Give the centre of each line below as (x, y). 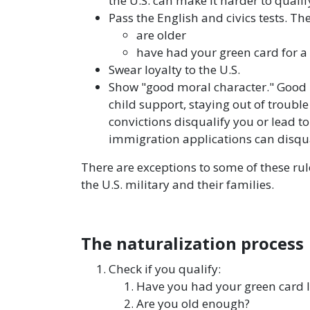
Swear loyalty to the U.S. (174, 70)
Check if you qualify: (166, 269)
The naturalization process (192, 243)
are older (161, 35)
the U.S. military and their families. (177, 184)
